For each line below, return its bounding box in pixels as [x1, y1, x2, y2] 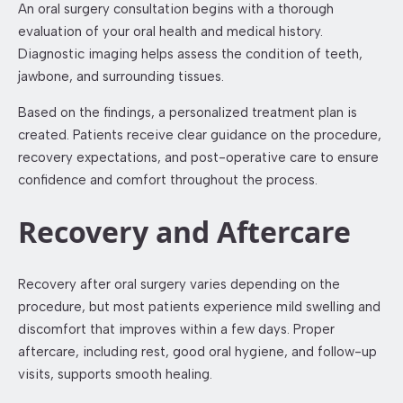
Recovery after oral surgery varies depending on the [18, 275, 340, 292]
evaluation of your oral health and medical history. [18, 22, 323, 40]
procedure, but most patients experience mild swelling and [18, 298, 381, 315]
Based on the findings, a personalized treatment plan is [18, 103, 357, 121]
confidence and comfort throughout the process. [18, 171, 318, 188]
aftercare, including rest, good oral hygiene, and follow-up [18, 343, 377, 360]
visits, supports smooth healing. [18, 365, 212, 382]
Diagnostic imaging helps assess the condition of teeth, [18, 45, 363, 62]
